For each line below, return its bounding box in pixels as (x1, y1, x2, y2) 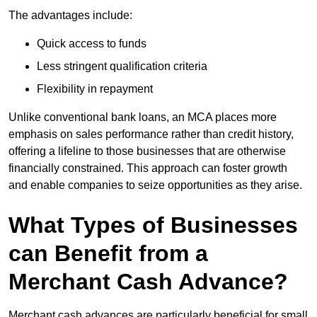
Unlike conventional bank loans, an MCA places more (8, 111, 277, 124)
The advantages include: (8, 9, 132, 22)
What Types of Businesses (8, 212, 298, 238)
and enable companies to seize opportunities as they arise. (8, 179, 302, 192)
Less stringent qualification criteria (37, 60, 207, 73)
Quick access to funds (37, 38, 146, 50)
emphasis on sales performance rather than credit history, (8, 128, 294, 141)
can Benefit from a (8, 241, 208, 267)
